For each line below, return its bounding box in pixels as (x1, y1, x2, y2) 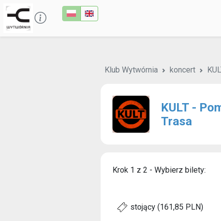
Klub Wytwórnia (105, 65, 158, 74)
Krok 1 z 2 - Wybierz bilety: (112, 165, 206, 175)
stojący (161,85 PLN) (128, 202, 203, 212)
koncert (170, 65, 195, 74)
